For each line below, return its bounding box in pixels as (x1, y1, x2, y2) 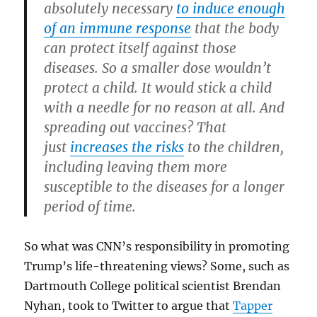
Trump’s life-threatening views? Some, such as (24, 258, 290, 273)
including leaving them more (44, 158, 228, 175)
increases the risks (70, 138, 185, 156)
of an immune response (44, 19, 192, 37)
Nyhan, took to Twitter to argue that (24, 298, 234, 313)
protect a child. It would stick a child (44, 79, 272, 96)
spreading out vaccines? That (44, 118, 227, 136)
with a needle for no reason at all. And (44, 98, 285, 116)
